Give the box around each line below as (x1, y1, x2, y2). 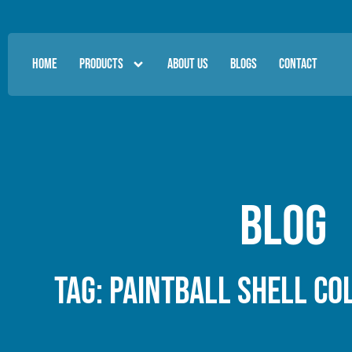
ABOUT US (167, 56, 208, 72)
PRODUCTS (79, 56, 123, 72)
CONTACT (279, 56, 317, 72)
